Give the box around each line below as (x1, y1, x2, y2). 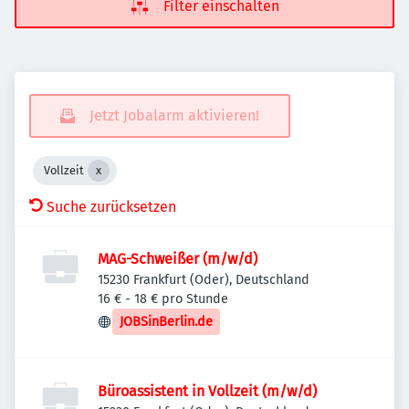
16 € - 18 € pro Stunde (98, 291, 228, 307)
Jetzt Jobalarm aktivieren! (89, 107, 259, 124)
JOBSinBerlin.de (120, 314, 213, 330)
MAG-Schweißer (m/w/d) (98, 250, 258, 267)
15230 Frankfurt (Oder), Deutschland (98, 272, 309, 288)
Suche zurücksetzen (47, 198, 176, 215)
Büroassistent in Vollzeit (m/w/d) (98, 383, 317, 400)
